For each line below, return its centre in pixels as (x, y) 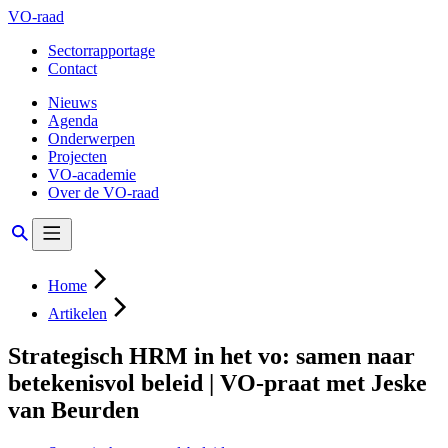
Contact (72, 68)
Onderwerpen (91, 138)
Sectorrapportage (101, 50)
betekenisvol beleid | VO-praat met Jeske (217, 382)
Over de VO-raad (103, 192)
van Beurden (73, 409)
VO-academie (92, 174)
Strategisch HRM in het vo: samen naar (211, 355)
